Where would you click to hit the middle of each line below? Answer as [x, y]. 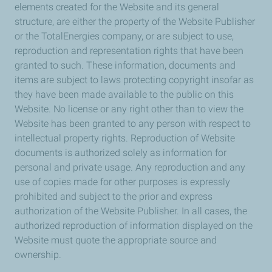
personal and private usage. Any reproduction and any [130, 167]
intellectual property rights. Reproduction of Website [125, 138]
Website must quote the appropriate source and [116, 240]
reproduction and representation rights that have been [129, 51]
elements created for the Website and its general [117, 7]
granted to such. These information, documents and [125, 65]
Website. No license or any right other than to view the [129, 109]
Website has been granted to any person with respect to [133, 124]
